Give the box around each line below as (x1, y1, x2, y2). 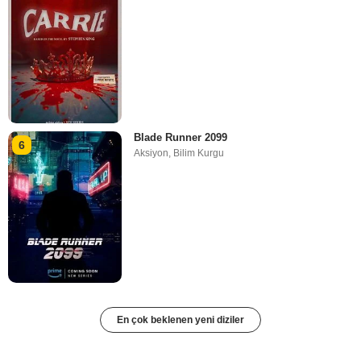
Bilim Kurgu (173, 147, 225, 160)
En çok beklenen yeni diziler (117, 314, 244, 326)
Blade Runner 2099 (134, 131, 228, 144)
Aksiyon (134, 147, 169, 160)
